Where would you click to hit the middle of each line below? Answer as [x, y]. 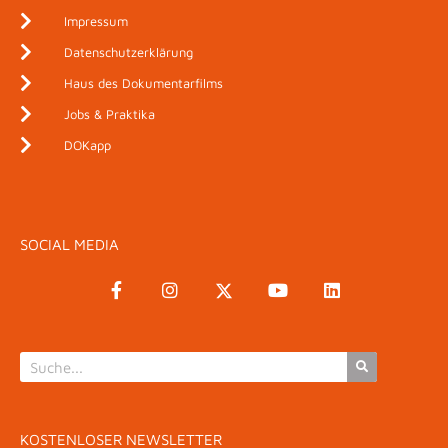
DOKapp [87, 145]
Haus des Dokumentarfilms [143, 83]
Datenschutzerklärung [128, 52]
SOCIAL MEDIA [69, 244]
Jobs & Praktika [109, 114]
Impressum [95, 21]
